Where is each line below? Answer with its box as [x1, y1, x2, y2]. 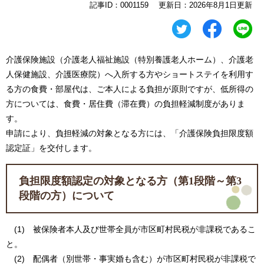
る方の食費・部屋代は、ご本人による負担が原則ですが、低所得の [6, 84, 253, 94]
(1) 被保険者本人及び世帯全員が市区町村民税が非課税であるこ [6, 225, 256, 235]
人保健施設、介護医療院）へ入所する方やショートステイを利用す [6, 70, 253, 80]
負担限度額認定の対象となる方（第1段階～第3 [19, 175, 242, 187]
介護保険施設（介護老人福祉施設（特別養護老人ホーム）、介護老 [6, 55, 253, 65]
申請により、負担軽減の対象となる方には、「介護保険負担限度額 [6, 128, 253, 138]
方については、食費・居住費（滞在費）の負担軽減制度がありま [6, 99, 245, 109]
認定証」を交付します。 [6, 143, 99, 153]
